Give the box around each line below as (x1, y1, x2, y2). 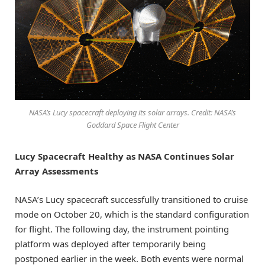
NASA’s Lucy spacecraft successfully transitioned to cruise (15, 193, 248, 206)
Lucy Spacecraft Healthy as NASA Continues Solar (15, 150, 234, 163)
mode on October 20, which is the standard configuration (15, 208, 249, 221)
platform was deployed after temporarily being (15, 238, 206, 250)
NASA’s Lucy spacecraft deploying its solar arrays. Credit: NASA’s (29, 107, 236, 118)
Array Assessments (15, 165, 98, 177)
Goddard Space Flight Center (86, 119, 179, 131)
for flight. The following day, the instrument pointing (15, 223, 229, 235)
